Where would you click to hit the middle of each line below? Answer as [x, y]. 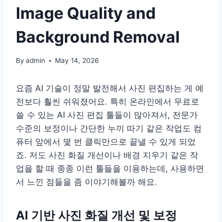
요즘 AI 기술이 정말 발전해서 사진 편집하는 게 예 [110, 88]
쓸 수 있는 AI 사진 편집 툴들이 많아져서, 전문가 [107, 115]
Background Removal [98, 37]
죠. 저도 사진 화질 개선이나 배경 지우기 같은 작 [107, 155]
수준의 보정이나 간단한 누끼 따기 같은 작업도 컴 [109, 129]
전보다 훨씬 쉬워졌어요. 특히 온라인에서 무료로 [108, 102]
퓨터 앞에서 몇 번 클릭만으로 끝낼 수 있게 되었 [106, 142]
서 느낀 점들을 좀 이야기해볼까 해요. [86, 182]
